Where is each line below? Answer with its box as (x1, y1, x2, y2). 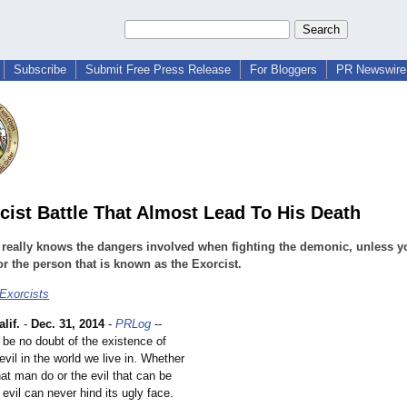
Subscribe (14, 63, 66, 76)
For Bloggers (250, 63, 317, 76)
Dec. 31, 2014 (31, 317, 104, 332)
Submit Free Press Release (85, 63, 231, 76)
